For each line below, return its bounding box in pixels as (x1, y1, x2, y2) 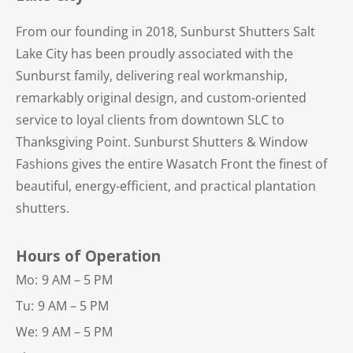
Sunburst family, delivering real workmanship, (16, 67, 288, 85)
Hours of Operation (16, 246, 161, 266)
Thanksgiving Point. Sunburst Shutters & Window (16, 133, 307, 151)
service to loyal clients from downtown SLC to (16, 111, 284, 129)
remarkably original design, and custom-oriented (16, 89, 307, 107)
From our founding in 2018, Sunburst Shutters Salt (16, 23, 315, 41)
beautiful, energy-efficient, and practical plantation (16, 177, 316, 195)
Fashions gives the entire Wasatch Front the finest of (16, 155, 327, 173)
